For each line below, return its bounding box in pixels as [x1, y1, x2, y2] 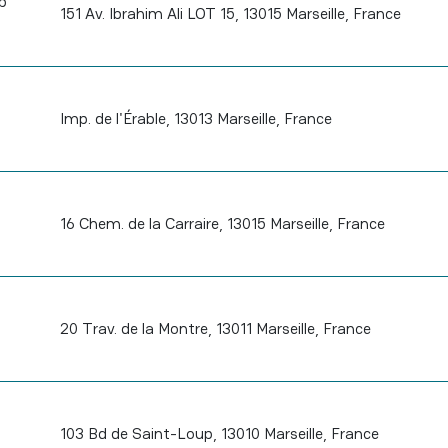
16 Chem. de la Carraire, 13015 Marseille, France [59, 213, 385, 234]
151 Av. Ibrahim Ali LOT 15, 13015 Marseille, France [59, 3, 401, 24]
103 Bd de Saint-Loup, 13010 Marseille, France [59, 423, 379, 444]
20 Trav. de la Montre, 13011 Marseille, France [59, 318, 371, 339]
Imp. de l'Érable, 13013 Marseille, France [59, 108, 332, 129]
